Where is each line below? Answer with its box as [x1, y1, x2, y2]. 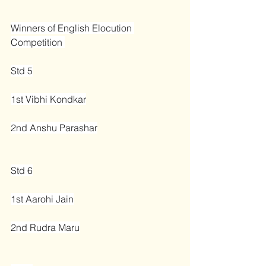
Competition [11, 36, 65, 48]
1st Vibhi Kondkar [11, 93, 86, 105]
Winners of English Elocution [11, 21, 134, 34]
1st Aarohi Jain [11, 192, 74, 205]
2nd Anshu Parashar [11, 121, 97, 134]
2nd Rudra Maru [11, 221, 80, 233]
